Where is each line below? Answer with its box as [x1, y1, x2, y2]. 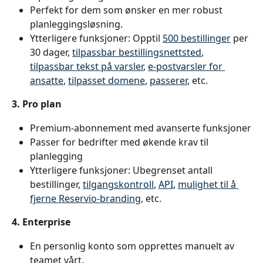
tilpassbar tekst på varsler [30, 60, 143, 73]
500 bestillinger [163, 32, 231, 45]
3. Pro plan [12, 97, 62, 111]
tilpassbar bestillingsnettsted [72, 46, 201, 59]
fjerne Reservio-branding [30, 192, 141, 205]
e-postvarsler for [148, 60, 225, 73]
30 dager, [30, 46, 72, 59]
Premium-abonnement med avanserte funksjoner [30, 121, 251, 134]
